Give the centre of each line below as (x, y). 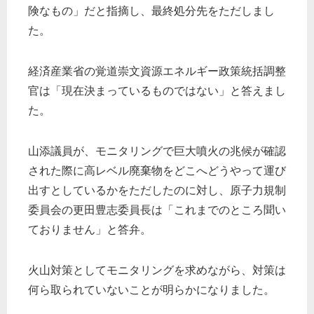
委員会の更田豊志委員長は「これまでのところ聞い (157, 210)
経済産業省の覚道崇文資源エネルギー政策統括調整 (157, 71)
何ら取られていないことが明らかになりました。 (151, 290)
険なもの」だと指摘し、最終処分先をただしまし (151, 11)
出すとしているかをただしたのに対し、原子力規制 (157, 190)
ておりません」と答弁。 (90, 230)
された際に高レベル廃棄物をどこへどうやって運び (157, 171)
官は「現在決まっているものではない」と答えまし (157, 91)
